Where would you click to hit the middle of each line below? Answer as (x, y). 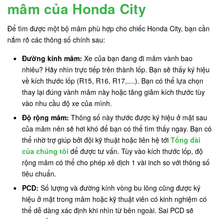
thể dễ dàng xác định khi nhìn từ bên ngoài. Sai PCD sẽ (108, 210)
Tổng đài (186, 140)
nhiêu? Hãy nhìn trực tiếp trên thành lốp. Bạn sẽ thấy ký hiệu (116, 70)
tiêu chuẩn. (39, 173)
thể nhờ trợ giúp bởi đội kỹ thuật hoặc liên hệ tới (96, 140)
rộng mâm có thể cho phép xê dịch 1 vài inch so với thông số (116, 162)
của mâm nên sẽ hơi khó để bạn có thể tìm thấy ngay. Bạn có (117, 128)
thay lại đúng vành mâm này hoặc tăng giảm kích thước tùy (113, 92)
